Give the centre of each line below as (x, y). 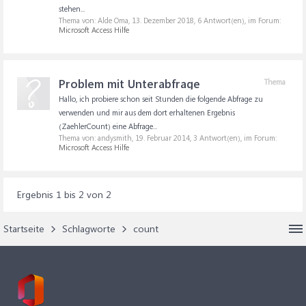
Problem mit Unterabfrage (129, 83)
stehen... (72, 9)
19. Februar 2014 (163, 138)
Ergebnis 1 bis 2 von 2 (64, 194)
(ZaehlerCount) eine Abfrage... (108, 126)
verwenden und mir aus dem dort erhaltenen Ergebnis (147, 112)
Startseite (24, 228)
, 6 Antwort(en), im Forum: (237, 20)
